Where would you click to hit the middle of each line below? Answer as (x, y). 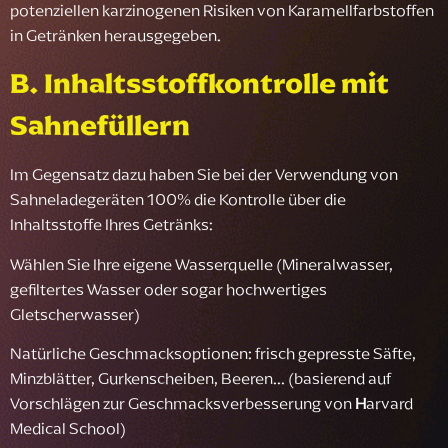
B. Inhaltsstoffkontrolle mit (199, 83)
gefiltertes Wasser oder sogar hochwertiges (168, 288)
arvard (389, 402)
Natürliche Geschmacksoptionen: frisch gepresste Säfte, (213, 352)
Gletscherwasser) (75, 313)
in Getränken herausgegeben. (115, 34)
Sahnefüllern (100, 125)
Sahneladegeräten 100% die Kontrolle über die (178, 199)
